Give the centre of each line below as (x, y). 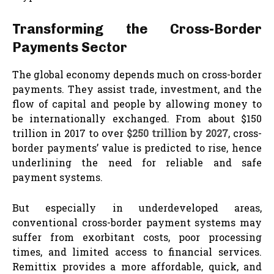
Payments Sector (70, 47)
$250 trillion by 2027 (177, 133)
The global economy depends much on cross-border (137, 74)
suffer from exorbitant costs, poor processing (137, 237)
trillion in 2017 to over (69, 133)
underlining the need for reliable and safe (137, 162)
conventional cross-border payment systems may (137, 222)
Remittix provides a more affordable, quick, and (137, 266)
